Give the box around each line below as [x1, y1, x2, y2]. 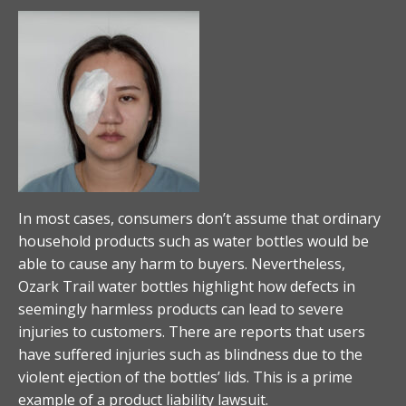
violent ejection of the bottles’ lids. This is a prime [18, 366, 353, 387]
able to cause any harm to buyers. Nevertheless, [18, 253, 345, 274]
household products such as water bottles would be [18, 230, 369, 251]
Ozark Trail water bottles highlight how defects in [18, 275, 355, 296]
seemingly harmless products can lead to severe [18, 298, 343, 319]
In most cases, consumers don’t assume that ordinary [18, 208, 381, 228]
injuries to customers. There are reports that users [18, 321, 365, 342]
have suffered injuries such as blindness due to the [18, 343, 362, 364]
